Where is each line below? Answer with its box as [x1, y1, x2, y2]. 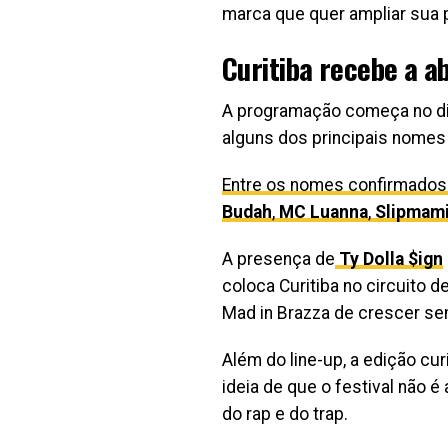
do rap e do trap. [222, 404, 348, 424]
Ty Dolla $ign [339, 249, 443, 269]
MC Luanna [279, 202, 368, 222]
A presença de [222, 249, 335, 269]
